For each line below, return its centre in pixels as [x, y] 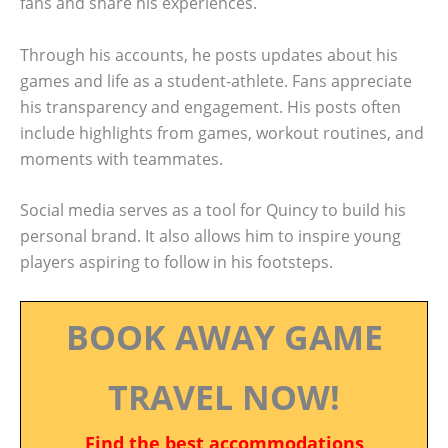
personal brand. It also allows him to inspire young [210, 236]
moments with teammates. [121, 158]
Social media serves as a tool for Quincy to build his [213, 210]
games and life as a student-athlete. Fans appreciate [216, 80]
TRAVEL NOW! [224, 396]
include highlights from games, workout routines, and [222, 132]
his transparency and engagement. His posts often [210, 106]
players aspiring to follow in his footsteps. [176, 262]
